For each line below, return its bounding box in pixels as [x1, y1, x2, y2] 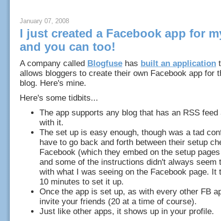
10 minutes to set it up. [39, 177, 124, 186]
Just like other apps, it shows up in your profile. [39, 207, 214, 216]
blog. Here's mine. [20, 78, 86, 88]
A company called [20, 59, 87, 68]
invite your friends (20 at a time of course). [39, 197, 197, 206]
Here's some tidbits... [20, 93, 98, 103]
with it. [39, 118, 64, 127]
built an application [141, 59, 216, 68]
